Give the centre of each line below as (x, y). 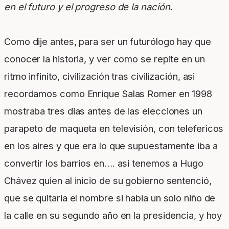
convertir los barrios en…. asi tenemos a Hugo (104, 163)
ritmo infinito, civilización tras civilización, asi (100, 76)
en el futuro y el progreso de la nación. (88, 7)
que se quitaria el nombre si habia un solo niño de (110, 198)
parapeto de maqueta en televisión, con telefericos (114, 129)
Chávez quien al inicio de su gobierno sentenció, (108, 181)
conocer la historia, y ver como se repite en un (105, 59)
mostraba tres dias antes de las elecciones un (103, 111)
